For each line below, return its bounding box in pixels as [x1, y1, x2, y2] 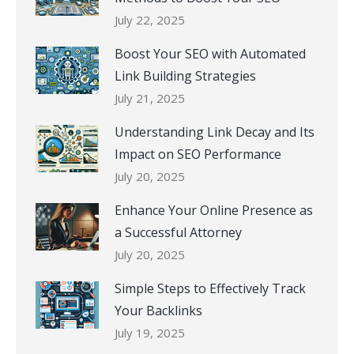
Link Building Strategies [115, 67, 256, 85]
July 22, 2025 [115, 12, 185, 28]
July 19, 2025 [115, 325, 185, 341]
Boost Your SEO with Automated [115, 45, 306, 63]
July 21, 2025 [115, 90, 185, 107]
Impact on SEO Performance [115, 145, 281, 164]
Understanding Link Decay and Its [115, 123, 314, 141]
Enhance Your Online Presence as [115, 201, 313, 220]
